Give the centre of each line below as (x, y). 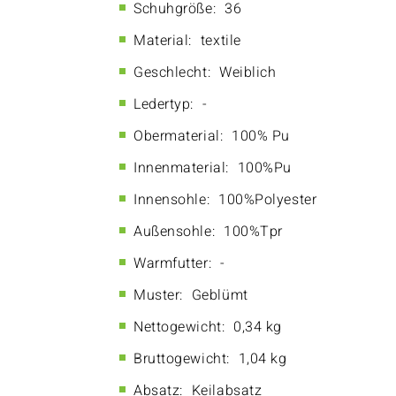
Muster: (158, 295)
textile (221, 41)
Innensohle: (172, 200)
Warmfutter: (173, 263)
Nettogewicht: (179, 327)
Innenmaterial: (181, 168)
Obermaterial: (179, 136)
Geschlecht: (172, 72)
